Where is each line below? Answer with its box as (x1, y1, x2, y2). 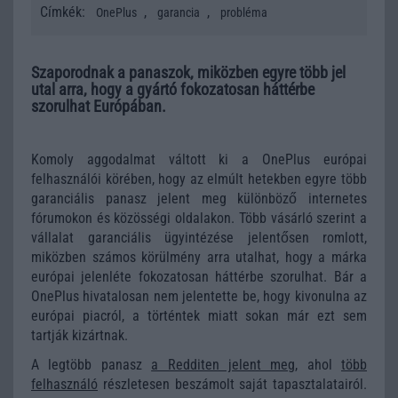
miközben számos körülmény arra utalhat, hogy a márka (31, 249, 367, 266)
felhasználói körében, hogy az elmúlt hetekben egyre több (31, 171, 367, 187)
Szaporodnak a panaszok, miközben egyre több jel (31, 63, 346, 82)
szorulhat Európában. (31, 97, 166, 115)
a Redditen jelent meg (151, 355, 296, 373)
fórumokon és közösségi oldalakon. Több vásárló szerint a (31, 210, 367, 227)
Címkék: (40, 4, 89, 20)
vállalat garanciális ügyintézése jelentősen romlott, (31, 229, 367, 246)
